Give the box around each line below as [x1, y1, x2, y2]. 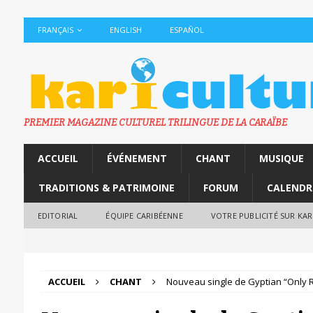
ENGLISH [109, 24, 142, 35]
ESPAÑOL [169, 24, 204, 35]
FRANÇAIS [37, 24, 73, 35]
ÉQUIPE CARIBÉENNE [105, 210, 183, 221]
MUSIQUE [259, 152, 304, 165]
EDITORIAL [37, 210, 78, 221]
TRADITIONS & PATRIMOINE [38, 181, 175, 194]
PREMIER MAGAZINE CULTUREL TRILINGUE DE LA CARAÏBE [23, 117, 287, 129]
